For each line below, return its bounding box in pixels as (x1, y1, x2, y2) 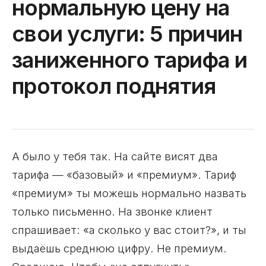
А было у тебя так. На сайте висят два (12, 150, 218, 163)
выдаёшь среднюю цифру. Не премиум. (12, 242, 227, 255)
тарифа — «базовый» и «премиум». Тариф (12, 168, 236, 181)
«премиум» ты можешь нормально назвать (12, 186, 246, 199)
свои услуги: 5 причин (12, 20, 243, 47)
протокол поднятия (12, 72, 216, 99)
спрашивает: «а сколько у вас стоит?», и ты (12, 223, 246, 236)
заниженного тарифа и (12, 46, 248, 73)
